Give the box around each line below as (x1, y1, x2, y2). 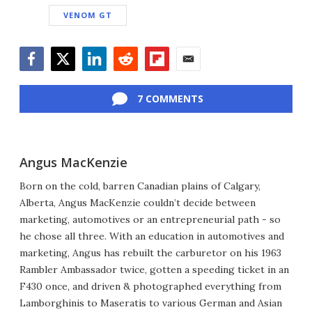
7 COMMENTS (136, 92, 203, 106)
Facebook (19, 70, 69, 86)
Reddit (113, 70, 146, 86)
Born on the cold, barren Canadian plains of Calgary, (19, 180, 260, 193)
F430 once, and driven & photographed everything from (19, 280, 281, 293)
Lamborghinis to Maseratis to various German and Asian (19, 297, 282, 310)
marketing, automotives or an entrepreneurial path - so (19, 213, 281, 226)
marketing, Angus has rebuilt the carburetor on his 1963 (19, 247, 281, 260)
